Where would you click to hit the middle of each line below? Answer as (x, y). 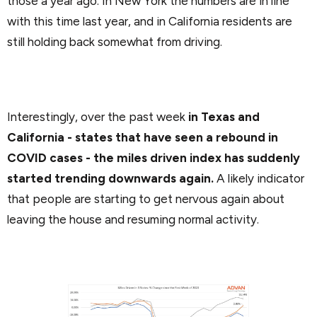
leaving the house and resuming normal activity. (133, 219)
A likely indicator (259, 178)
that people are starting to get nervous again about (146, 198)
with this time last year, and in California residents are (150, 22)
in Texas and (224, 116)
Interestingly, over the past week (98, 116)
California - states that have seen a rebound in (143, 137)
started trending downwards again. (110, 178)
